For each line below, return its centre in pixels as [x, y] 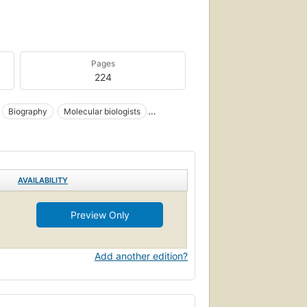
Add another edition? [141, 256]
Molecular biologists [102, 111]
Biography [28, 111]
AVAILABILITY [43, 180]
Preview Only [100, 214]
